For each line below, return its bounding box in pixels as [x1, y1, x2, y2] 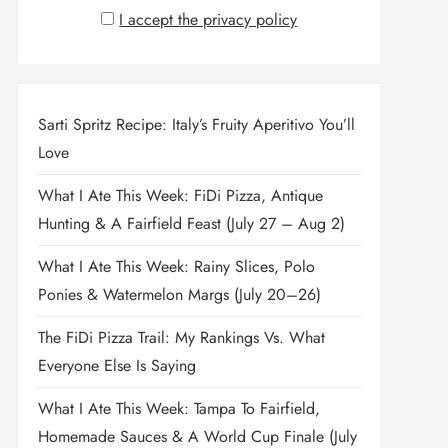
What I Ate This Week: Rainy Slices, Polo [37, 255, 315, 278]
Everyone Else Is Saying [37, 354, 196, 377]
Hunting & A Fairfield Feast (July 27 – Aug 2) [37, 212, 345, 235]
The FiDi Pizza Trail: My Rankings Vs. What [37, 326, 325, 349]
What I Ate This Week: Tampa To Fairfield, [37, 397, 320, 420]
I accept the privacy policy [119, 8, 298, 31]
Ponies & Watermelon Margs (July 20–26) [37, 283, 321, 306]
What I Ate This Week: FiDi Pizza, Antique [37, 184, 323, 207]
